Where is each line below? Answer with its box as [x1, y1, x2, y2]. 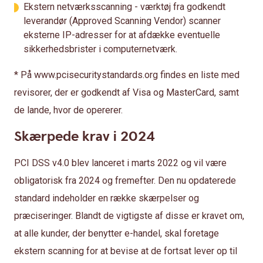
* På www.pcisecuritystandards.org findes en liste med [14, 69, 240, 80]
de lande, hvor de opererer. [14, 104, 123, 116]
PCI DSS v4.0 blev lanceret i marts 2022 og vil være [14, 157, 227, 168]
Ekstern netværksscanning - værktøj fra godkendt [23, 1, 225, 12]
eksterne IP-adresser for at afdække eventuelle [23, 29, 220, 41]
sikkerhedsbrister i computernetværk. [23, 43, 177, 55]
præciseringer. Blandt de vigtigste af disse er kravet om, [14, 210, 244, 221]
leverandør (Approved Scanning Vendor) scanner [23, 15, 221, 26]
